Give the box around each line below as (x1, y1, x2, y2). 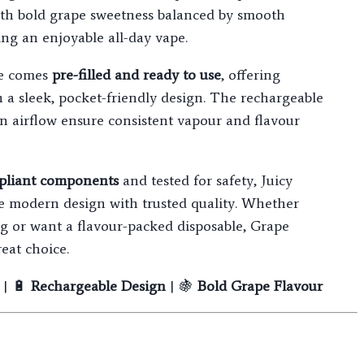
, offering (220, 66, 280, 84)
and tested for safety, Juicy (118, 171, 292, 190)
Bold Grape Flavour (197, 277, 323, 296)
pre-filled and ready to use (51, 66, 221, 84)
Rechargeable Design (30, 277, 166, 296)
